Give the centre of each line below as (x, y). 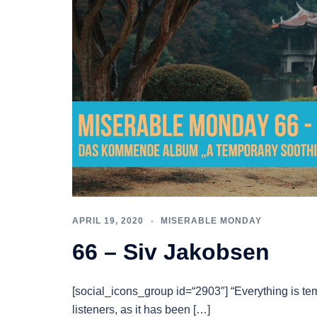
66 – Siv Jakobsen (171, 252)
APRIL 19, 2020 (108, 220)
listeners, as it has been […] (141, 309)
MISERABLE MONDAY (211, 220)
